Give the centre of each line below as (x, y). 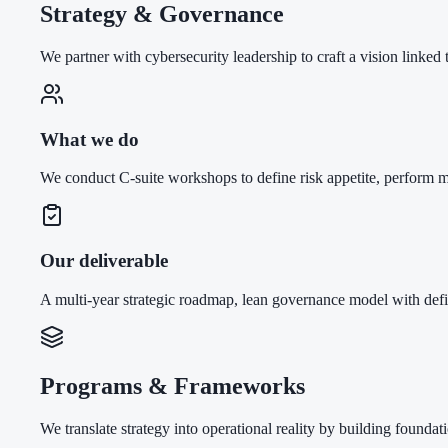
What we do (89, 139)
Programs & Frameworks (172, 385)
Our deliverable (104, 261)
